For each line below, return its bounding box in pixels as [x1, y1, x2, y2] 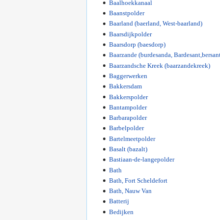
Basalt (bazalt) [109, 145, 147, 153]
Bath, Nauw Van [109, 187, 152, 195]
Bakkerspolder [109, 93, 148, 101]
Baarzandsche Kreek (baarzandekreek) [109, 61, 210, 69]
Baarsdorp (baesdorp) [109, 41, 165, 49]
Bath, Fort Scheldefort [109, 176, 167, 184]
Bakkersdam [109, 82, 142, 90]
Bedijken [109, 208, 134, 216]
